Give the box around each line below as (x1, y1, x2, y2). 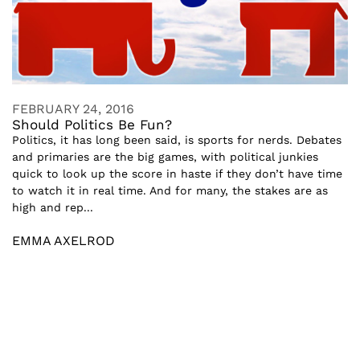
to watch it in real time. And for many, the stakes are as (12, 183, 328, 197)
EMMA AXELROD (12, 232, 115, 248)
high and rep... (12, 200, 93, 214)
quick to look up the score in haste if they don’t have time (12, 166, 342, 180)
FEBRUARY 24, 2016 (12, 100, 134, 117)
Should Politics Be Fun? (12, 116, 172, 133)
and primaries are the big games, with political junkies (12, 149, 318, 163)
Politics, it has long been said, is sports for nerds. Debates (12, 133, 342, 146)
